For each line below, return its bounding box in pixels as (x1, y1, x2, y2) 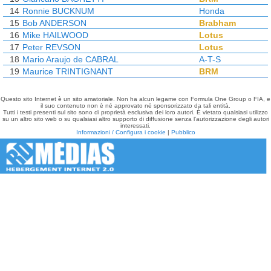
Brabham (199, 18, 236, 28)
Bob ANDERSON (22, 18, 87, 28)
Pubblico (171, 129, 195, 135)
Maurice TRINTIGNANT (22, 67, 113, 76)
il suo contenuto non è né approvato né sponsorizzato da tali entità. (41, 102, 230, 109)
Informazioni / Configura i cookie (76, 129, 166, 135)
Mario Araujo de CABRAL (22, 54, 119, 64)
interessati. (120, 122, 151, 129)
